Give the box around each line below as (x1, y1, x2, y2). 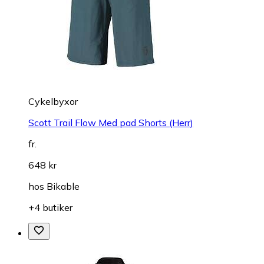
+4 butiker (28, 201, 72, 213)
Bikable (47, 180, 80, 192)
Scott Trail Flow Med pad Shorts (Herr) (28, 116, 193, 128)
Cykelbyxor (28, 95, 78, 107)
